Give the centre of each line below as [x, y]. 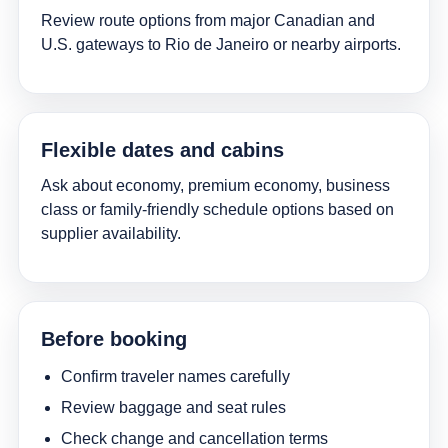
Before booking [113, 339]
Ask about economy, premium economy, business [215, 186]
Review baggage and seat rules [173, 408]
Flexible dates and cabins [162, 150]
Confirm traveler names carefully [175, 377]
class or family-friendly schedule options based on [217, 210]
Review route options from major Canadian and [207, 21]
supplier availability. [110, 234]
